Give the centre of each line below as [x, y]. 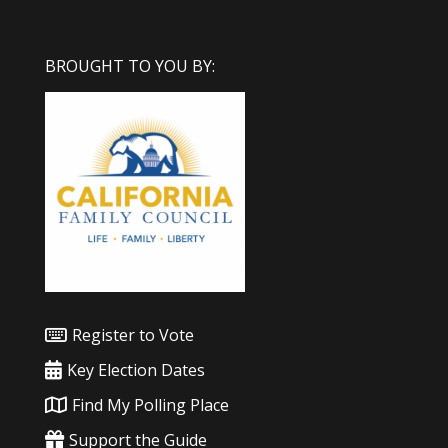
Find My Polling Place [150, 405]
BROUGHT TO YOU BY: [129, 66]
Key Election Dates [135, 370]
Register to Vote [132, 335]
